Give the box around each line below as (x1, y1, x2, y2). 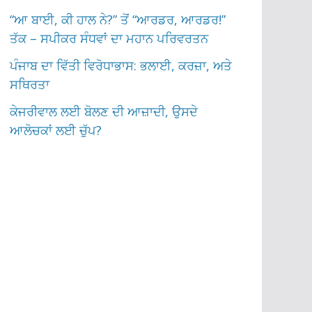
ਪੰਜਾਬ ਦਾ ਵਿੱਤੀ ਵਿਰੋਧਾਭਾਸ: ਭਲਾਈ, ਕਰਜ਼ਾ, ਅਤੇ (10, 56, 233, 74)
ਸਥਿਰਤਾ (10, 75, 50, 93)
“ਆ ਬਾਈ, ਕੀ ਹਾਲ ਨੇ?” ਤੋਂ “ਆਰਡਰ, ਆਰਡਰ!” (10, 10, 226, 28)
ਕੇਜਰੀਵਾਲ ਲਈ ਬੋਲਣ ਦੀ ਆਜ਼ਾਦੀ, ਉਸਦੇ (10, 102, 198, 120)
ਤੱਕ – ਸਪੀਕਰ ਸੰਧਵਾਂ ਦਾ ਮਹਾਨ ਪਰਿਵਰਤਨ (10, 29, 209, 47)
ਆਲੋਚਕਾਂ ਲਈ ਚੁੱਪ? (10, 121, 102, 139)
